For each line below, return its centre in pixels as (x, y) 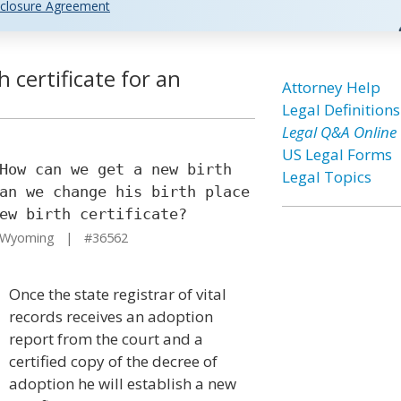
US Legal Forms (337, 154)
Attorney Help (331, 87)
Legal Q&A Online (339, 132)
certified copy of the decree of (113, 361)
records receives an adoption (111, 316)
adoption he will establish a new (123, 384)
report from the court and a (106, 339)
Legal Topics (326, 177)
